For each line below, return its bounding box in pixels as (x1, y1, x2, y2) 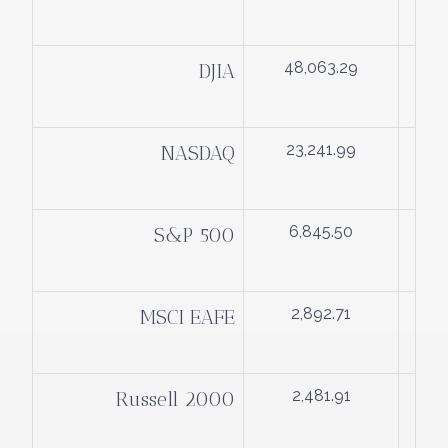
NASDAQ (161, 140, 235, 165)
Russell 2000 (116, 386, 235, 411)
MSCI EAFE (140, 304, 235, 329)
